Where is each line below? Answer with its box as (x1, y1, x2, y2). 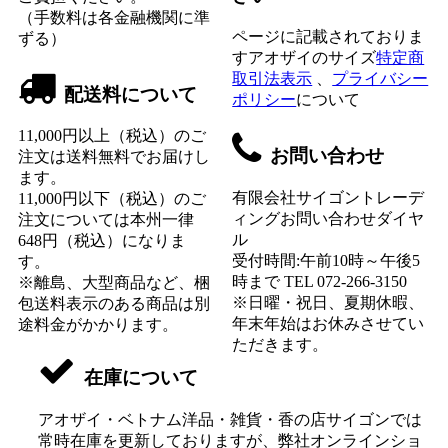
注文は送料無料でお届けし (18, 148, 210, 166)
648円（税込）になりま (18, 232, 186, 250)
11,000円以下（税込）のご (18, 190, 206, 208)
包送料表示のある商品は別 (18, 295, 210, 313)
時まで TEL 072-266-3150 (232, 272, 408, 290)
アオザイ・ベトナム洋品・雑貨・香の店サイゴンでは (38, 411, 422, 429)
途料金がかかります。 (18, 316, 178, 334)
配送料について (64, 83, 197, 105)
